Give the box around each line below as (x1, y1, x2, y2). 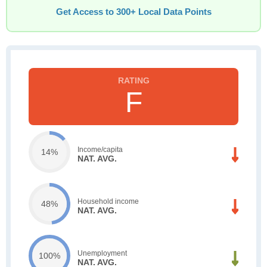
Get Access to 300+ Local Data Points (55, 7, 212, 17)
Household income (77, 197, 139, 206)
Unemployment (77, 249, 127, 257)
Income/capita (77, 145, 123, 154)
